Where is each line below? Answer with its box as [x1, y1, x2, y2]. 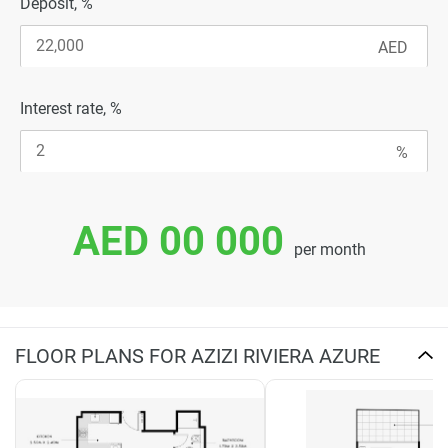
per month [293, 239, 366, 259]
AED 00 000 [72, 217, 284, 265]
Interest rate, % [20, 98, 122, 118]
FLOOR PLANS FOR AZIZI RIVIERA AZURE [15, 343, 380, 368]
